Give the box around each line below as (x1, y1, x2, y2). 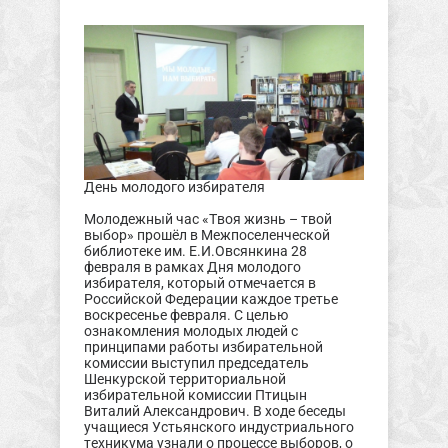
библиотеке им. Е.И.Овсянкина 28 (83, 243, 307, 261)
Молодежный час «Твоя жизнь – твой (83, 211, 332, 229)
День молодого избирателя (83, 179, 265, 197)
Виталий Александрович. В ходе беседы (83, 403, 346, 421)
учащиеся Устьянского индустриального (83, 419, 354, 437)
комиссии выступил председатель (83, 355, 309, 373)
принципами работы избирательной (83, 339, 323, 357)
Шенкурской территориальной (83, 371, 286, 389)
